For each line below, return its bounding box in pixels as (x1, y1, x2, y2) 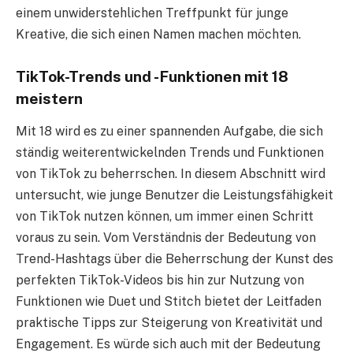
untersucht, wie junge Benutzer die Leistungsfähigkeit (16, 188, 333, 203)
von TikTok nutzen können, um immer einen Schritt (16, 209, 314, 225)
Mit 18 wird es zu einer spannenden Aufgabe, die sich (16, 124, 323, 139)
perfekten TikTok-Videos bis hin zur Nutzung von (16, 273, 304, 288)
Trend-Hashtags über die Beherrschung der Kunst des (16, 251, 333, 267)
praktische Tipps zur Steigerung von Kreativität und (16, 315, 322, 331)
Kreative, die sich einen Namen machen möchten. (16, 26, 301, 42)
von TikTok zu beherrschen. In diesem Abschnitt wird (16, 166, 325, 182)
